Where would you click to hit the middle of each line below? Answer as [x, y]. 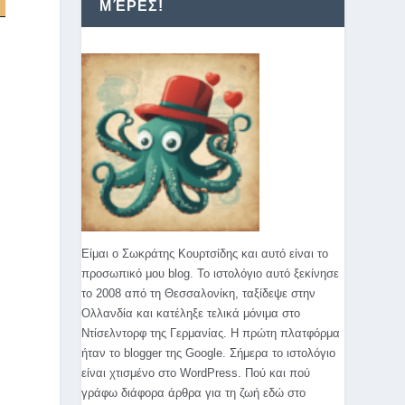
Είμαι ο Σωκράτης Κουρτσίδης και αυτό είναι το [205, 254]
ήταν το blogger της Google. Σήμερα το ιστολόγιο [209, 353]
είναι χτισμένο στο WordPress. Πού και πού [196, 373]
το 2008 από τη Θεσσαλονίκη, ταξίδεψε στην [199, 293]
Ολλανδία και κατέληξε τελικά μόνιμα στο [191, 313]
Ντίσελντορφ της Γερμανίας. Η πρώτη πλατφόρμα [211, 333]
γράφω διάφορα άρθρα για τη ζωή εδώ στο [194, 393]
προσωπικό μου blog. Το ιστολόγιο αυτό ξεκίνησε [211, 273]
